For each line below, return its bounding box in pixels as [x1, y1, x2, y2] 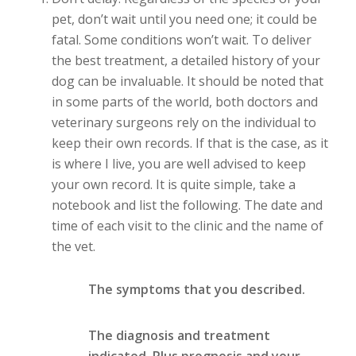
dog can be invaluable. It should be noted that [51, 72, 323, 90]
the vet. [51, 237, 95, 255]
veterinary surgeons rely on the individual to [51, 113, 316, 131]
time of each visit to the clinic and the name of [51, 216, 323, 234]
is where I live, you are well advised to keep [51, 154, 306, 172]
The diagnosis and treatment [87, 326, 270, 344]
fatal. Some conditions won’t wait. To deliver [51, 30, 311, 48]
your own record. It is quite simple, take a [51, 175, 296, 193]
